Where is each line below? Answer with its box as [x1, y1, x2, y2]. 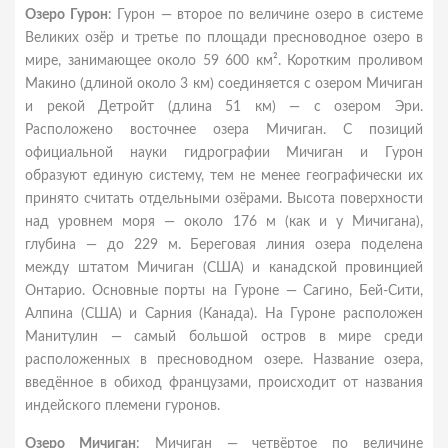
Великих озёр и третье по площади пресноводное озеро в [25, 31, 423, 45]
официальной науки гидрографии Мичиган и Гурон [25, 146, 423, 160]
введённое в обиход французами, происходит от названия [25, 376, 423, 390]
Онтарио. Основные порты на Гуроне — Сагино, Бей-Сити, [25, 284, 423, 298]
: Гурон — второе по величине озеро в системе [107, 8, 424, 22]
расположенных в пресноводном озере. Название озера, [25, 353, 423, 367]
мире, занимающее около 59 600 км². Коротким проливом [25, 54, 423, 68]
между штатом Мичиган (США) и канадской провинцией [25, 261, 423, 275]
